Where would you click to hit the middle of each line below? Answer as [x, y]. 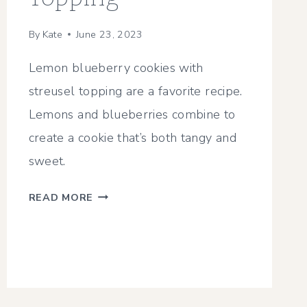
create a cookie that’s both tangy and [132, 137]
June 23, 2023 [110, 34]
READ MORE [61, 197]
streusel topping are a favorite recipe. [135, 91]
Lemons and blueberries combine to [132, 114]
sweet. [47, 161]
